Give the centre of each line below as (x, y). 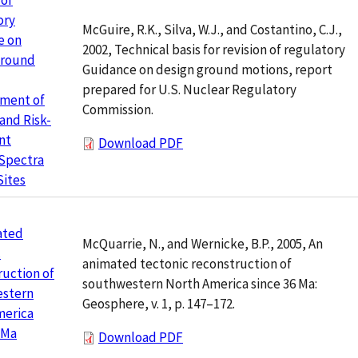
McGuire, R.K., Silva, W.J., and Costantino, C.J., (212, 30)
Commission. (118, 110)
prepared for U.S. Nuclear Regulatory (189, 90)
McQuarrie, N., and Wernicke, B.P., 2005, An (203, 244)
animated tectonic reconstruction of (187, 264)
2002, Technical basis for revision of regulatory (214, 50)
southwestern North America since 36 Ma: (200, 284)
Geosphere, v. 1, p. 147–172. (159, 304)
